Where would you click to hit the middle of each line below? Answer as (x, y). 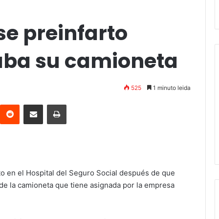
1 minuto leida (171, 88)
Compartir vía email (50, 104)
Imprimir (78, 104)
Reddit (29, 104)
